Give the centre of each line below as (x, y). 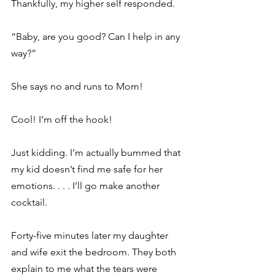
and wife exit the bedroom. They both (95, 252)
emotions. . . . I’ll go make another (87, 186)
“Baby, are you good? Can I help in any (97, 37)
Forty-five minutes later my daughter (91, 235)
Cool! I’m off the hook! (63, 119)
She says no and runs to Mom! (78, 86)
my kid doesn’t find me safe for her (88, 169)
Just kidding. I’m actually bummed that (97, 153)
